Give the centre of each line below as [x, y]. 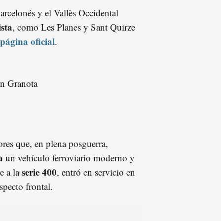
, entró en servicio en [96, 172]
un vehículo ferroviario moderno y [69, 157]
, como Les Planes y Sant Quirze [74, 27]
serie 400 [39, 172]
